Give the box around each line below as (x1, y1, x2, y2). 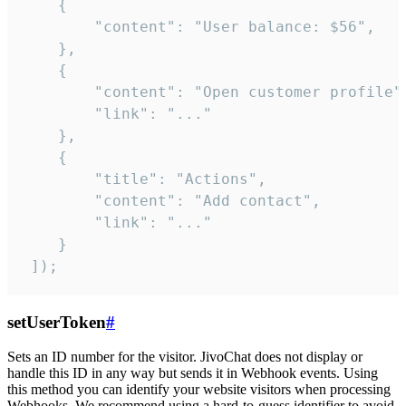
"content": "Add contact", (22, 192, 321, 210)
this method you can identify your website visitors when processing (7, 382, 391, 398)
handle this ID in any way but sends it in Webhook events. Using (7, 365, 378, 382)
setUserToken (7, 312, 106, 332)
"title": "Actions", (22, 170, 266, 188)
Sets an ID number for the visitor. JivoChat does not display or (7, 349, 362, 365)
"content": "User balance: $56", (22, 18, 375, 36)
